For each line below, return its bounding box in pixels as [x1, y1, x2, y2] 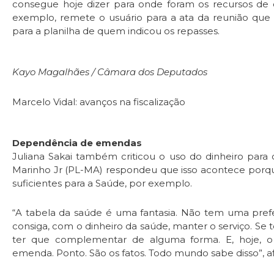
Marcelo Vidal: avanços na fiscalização [12, 95, 185, 108]
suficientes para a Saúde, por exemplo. [12, 177, 192, 189]
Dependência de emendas [12, 136, 142, 149]
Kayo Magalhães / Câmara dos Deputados [12, 66, 207, 78]
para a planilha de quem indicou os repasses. [12, 25, 220, 37]
